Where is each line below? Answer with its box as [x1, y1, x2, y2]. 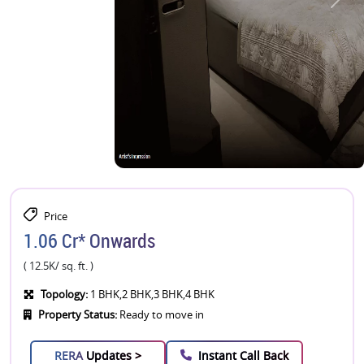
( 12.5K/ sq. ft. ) [24, 258, 93, 273]
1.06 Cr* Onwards [24, 227, 155, 253]
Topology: [41, 287, 88, 301]
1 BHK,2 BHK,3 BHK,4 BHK [88, 287, 214, 301]
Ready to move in [117, 307, 204, 322]
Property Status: [38, 307, 117, 322]
